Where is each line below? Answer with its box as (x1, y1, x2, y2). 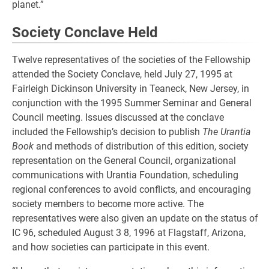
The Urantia (202, 126, 251, 138)
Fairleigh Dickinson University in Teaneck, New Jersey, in (12, 83, 249, 94)
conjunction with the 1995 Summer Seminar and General (12, 97, 252, 109)
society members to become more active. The (12, 198, 204, 210)
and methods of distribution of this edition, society (34, 141, 249, 152)
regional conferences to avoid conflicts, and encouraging (12, 184, 251, 195)
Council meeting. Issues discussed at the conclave (12, 112, 224, 123)
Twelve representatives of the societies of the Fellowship (12, 54, 250, 65)
